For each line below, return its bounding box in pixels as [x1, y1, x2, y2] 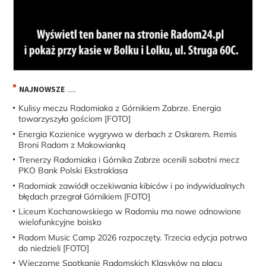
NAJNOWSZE [19, 83, 65, 94]
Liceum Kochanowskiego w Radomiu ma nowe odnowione [18, 206, 242, 217]
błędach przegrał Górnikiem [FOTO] [18, 191, 151, 202]
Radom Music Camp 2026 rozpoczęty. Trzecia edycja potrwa [18, 232, 248, 243]
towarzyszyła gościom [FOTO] [18, 113, 131, 125]
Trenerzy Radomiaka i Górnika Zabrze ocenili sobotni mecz [18, 154, 240, 166]
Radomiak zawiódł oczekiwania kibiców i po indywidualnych [18, 180, 245, 191]
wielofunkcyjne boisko [18, 217, 102, 228]
